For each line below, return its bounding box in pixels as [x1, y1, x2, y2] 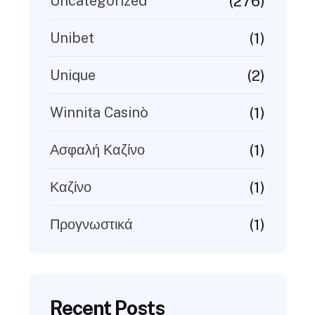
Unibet [50, 30, 94, 47]
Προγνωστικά [50, 216, 133, 233]
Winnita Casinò [50, 104, 148, 122]
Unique [50, 67, 96, 84]
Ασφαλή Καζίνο [50, 141, 145, 159]
